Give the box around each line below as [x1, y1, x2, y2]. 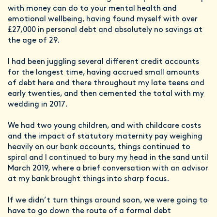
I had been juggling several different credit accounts [8, 58, 199, 66]
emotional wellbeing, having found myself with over [8, 15, 198, 24]
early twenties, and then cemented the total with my [8, 90, 204, 98]
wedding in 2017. [8, 101, 70, 109]
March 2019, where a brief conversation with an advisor [8, 165, 208, 173]
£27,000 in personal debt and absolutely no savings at [8, 26, 202, 34]
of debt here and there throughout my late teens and [8, 79, 204, 88]
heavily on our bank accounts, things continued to [8, 143, 190, 152]
